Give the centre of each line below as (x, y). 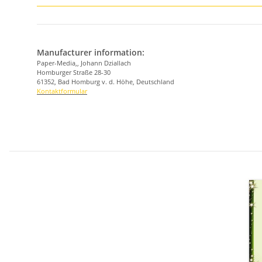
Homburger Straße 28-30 (74, 73)
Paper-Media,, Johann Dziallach (84, 63)
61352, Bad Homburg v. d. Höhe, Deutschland (106, 82)
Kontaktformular (62, 91)
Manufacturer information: (91, 53)
